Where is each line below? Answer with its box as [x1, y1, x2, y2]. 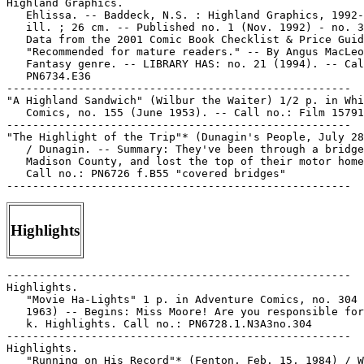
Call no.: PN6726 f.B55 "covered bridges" [6, 167, 286, 180]
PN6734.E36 [6, 70, 91, 82]
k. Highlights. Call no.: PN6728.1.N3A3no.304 [6, 318, 312, 330]
